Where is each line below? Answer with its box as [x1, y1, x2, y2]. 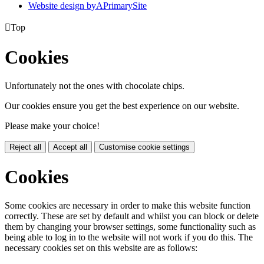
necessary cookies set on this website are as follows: [5, 242, 197, 253]
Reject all [9, 143, 41, 152]
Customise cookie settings [99, 143, 190, 152]
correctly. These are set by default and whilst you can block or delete [5, 210, 259, 221]
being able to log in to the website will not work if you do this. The [5, 232, 253, 242]
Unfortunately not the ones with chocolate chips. [5, 81, 184, 91]
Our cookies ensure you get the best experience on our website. [5, 101, 239, 111]
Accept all [53, 143, 87, 152]
